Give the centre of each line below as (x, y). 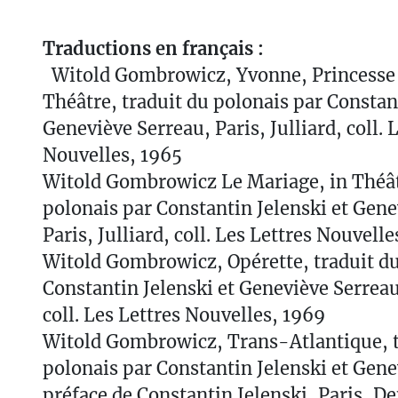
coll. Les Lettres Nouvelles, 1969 (184, 314)
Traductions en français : (153, 48)
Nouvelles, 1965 (112, 155)
